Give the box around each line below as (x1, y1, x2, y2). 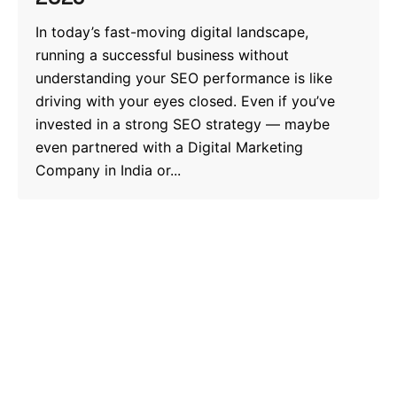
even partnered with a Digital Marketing (35, 138, 303, 157)
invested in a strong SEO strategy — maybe (35, 115, 330, 134)
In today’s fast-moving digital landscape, (35, 23, 308, 42)
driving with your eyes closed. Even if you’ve (35, 92, 335, 111)
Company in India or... (35, 161, 181, 180)
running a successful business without (35, 46, 289, 65)
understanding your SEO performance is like (35, 69, 332, 88)
